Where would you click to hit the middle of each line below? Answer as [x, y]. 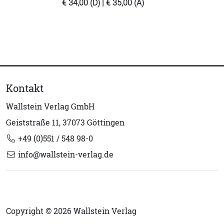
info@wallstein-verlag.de [65, 154]
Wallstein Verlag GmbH [50, 106]
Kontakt [25, 88]
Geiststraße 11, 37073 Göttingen [65, 122]
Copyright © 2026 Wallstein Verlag [71, 211]
